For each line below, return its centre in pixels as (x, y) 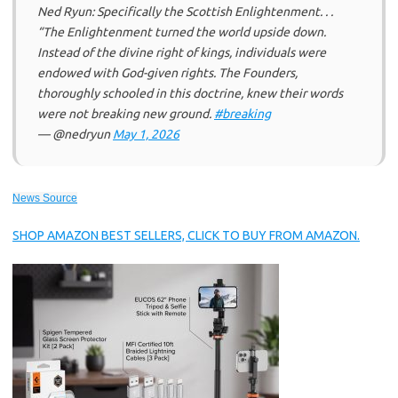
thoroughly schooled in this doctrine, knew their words (190, 93)
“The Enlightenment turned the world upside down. (182, 32)
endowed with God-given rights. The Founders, (167, 73)
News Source (45, 198)
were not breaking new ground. (126, 114)
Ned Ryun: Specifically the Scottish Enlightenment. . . (185, 12)
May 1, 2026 (146, 134)
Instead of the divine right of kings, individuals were (182, 52)
